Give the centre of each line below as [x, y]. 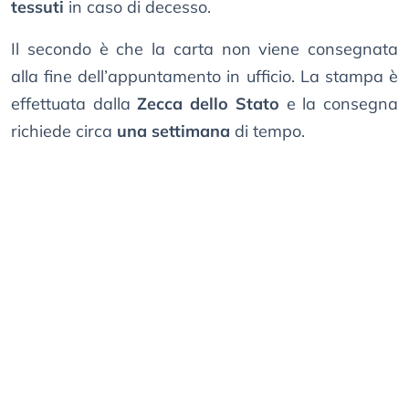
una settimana [173, 131]
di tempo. [267, 131]
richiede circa [64, 131]
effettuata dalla [74, 104]
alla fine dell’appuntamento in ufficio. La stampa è [204, 77]
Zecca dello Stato [208, 104]
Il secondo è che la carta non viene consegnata [204, 49]
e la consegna [339, 104]
